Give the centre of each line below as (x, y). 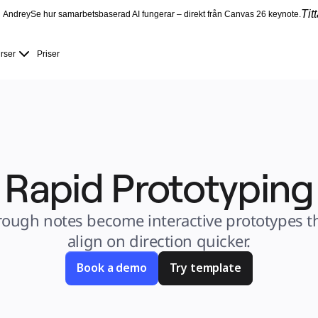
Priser (48, 54)
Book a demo (112, 268)
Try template (205, 268)
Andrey (17, 14)
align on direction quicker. (159, 241)
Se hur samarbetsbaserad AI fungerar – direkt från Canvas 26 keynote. (166, 14)
